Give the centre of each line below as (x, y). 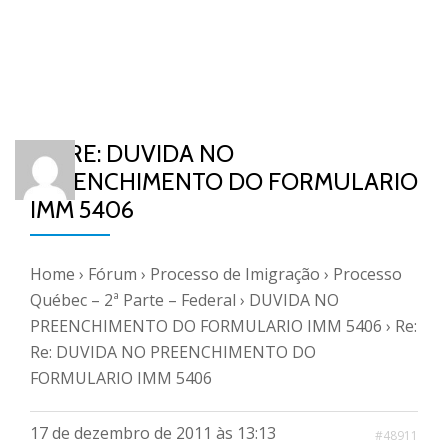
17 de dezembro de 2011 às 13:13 (153, 433)
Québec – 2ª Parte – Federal (133, 300)
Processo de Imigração (235, 274)
